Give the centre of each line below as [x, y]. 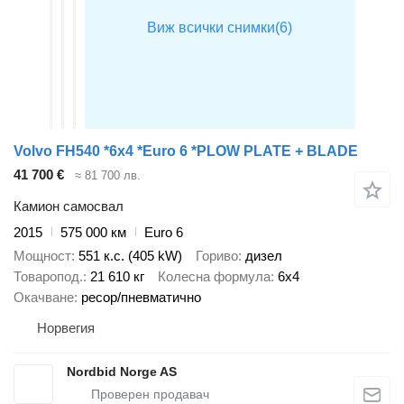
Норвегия [66, 328]
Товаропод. [48, 277]
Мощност [42, 256]
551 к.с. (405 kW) [130, 256]
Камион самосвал [69, 206]
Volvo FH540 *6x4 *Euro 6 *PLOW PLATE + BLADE [186, 151]
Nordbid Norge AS [122, 372]
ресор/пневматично [141, 298]
